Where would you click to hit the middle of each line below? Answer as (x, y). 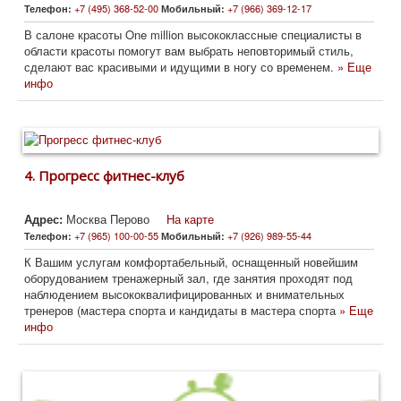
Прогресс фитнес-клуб (111, 176)
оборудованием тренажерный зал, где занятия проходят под (188, 278)
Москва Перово (108, 219)
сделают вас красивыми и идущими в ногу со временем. (181, 67)
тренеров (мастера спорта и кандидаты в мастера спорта (182, 311)
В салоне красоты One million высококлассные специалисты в (193, 35)
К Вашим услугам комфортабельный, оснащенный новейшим (191, 262)
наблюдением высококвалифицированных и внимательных (184, 294)
